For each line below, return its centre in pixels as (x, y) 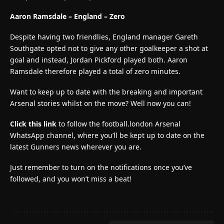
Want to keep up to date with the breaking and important (106, 91)
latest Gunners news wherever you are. (76, 146)
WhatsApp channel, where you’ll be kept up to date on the (107, 135)
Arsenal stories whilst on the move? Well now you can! (100, 103)
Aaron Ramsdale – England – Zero (67, 16)
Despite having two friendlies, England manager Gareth (104, 36)
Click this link (34, 123)
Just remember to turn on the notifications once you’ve (101, 167)
